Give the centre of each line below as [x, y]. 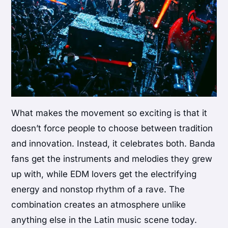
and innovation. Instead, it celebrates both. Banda [113, 143]
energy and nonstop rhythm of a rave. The [98, 189]
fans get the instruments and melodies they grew [112, 159]
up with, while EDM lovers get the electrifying [104, 174]
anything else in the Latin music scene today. [104, 220]
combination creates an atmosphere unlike [99, 204]
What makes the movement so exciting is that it [109, 113]
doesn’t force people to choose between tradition [112, 128]
